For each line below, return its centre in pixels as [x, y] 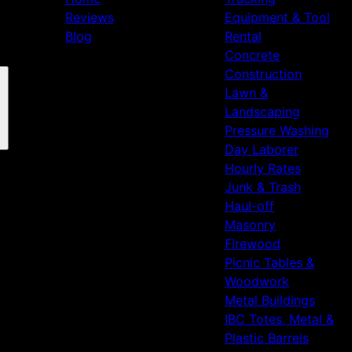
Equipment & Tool [277, 17]
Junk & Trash [262, 187]
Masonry [250, 225]
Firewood [252, 244]
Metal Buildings [269, 300]
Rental [243, 36]
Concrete [252, 55]
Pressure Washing [277, 130]
